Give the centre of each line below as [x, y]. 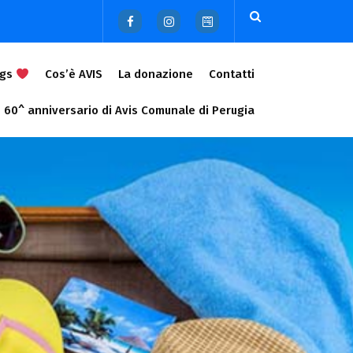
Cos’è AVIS [74, 74]
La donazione [156, 74]
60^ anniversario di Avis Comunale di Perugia [129, 110]
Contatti [232, 74]
